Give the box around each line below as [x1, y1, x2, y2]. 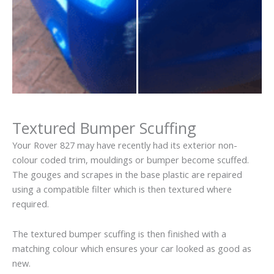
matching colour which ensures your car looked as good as [12, 242, 251, 255]
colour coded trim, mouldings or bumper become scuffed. [12, 153, 249, 166]
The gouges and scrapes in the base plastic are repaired [12, 168, 242, 180]
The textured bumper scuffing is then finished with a [12, 228, 226, 240]
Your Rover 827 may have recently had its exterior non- [12, 138, 237, 151]
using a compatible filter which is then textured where [12, 182, 232, 195]
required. [12, 197, 49, 210]
